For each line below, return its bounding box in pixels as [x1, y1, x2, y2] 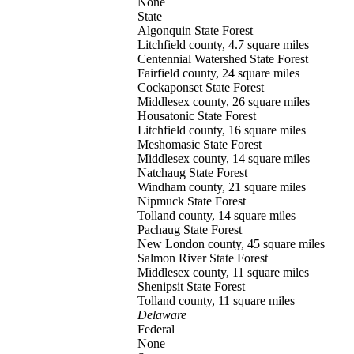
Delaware [137, 308, 186, 322]
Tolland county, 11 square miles [137, 294, 295, 307]
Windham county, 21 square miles [137, 180, 306, 194]
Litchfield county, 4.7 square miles [137, 38, 309, 51]
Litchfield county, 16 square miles [137, 123, 306, 137]
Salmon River [137, 251, 209, 265]
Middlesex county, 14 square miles [137, 152, 310, 165]
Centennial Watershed [137, 52, 250, 66]
